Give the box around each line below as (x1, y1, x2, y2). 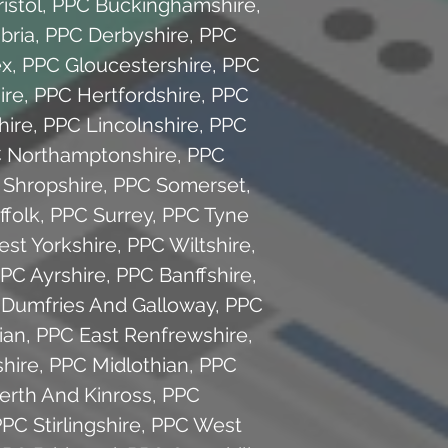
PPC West (151, 412, 242, 437)
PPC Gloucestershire (21, 52, 212, 77)
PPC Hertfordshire (34, 82, 201, 107)
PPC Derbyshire (44, 22, 189, 47)
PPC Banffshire (116, 262, 252, 287)
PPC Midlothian (48, 352, 189, 377)
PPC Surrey (49, 202, 152, 227)
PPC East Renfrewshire (36, 322, 248, 347)
